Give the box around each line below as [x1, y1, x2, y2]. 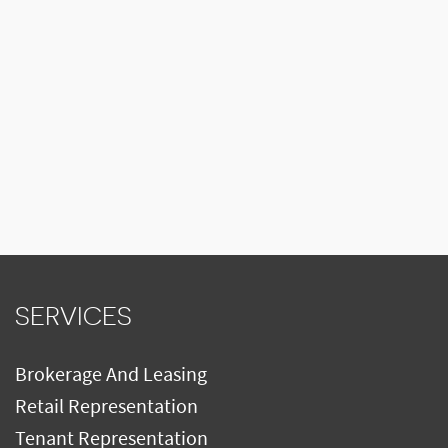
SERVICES [15, 302, 132, 331]
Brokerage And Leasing [15, 362, 207, 388]
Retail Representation [15, 394, 198, 420]
